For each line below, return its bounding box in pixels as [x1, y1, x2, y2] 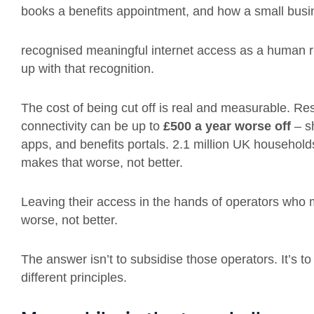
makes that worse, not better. [21, 156, 186, 170]
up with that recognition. [21, 62, 158, 76]
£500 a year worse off [163, 119, 294, 133]
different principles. [21, 271, 130, 285]
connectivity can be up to [21, 119, 163, 133]
